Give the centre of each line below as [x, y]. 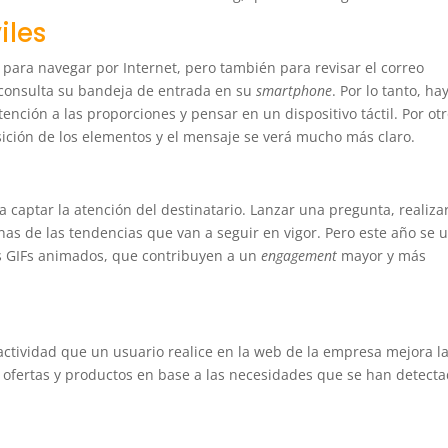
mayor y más [384, 256]
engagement [301, 256]
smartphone [294, 91]
